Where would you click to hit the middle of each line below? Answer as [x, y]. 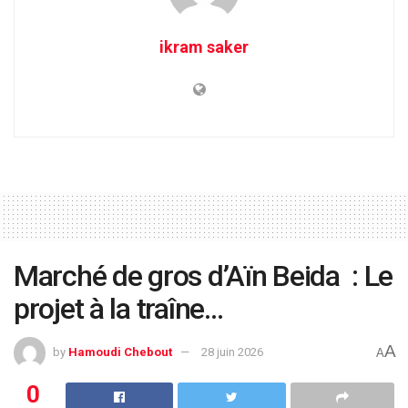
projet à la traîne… [122, 308]
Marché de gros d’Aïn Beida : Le [204, 275]
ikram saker [204, 46]
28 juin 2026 [232, 352]
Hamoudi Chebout [120, 352]
